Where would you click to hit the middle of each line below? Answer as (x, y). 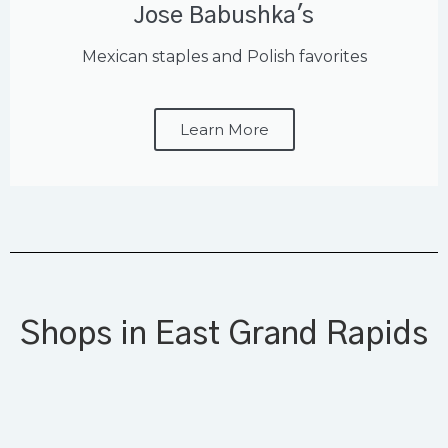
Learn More (224, 130)
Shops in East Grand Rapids (224, 334)
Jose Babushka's (224, 17)
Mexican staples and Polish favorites (224, 57)
